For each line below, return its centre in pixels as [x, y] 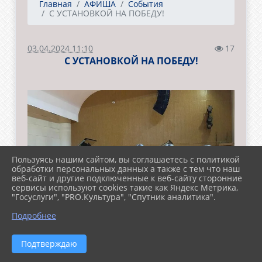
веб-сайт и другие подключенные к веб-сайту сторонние [127, 178]
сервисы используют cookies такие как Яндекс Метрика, [125, 187]
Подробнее [34, 216]
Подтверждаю [49, 244]
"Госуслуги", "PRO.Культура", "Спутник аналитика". [114, 197]
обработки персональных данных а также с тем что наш [126, 169]
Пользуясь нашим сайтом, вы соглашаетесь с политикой [126, 159]
